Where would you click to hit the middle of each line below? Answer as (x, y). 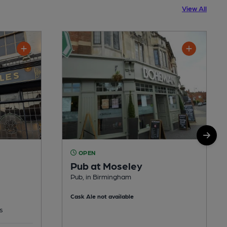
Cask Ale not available (102, 196)
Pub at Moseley (106, 165)
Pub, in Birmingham (101, 176)
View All (194, 8)
